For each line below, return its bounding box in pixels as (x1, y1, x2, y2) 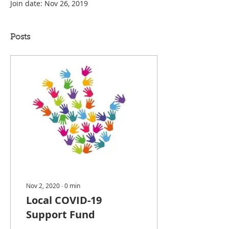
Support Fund (26, 208, 95, 221)
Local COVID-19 (26, 193, 102, 207)
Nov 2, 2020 (26, 181, 60, 190)
